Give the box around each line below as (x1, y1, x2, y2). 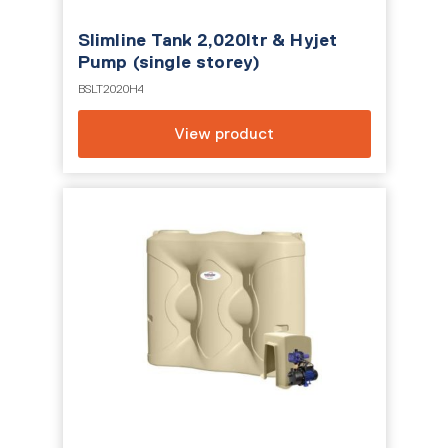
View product (174, 125, 274, 142)
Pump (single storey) (77, 52, 261, 72)
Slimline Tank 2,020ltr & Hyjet (77, 30, 338, 50)
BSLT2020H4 (77, 82, 144, 96)
